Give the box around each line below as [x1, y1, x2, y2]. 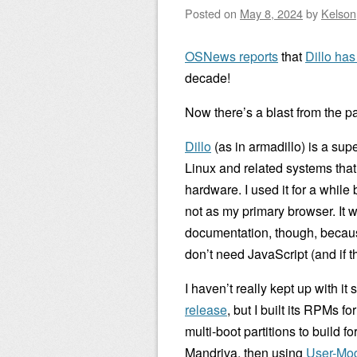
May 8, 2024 [240, 5, 303, 22]
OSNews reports [185, 47, 278, 65]
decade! [185, 69, 230, 87]
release [185, 300, 227, 319]
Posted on [185, 5, 240, 22]
